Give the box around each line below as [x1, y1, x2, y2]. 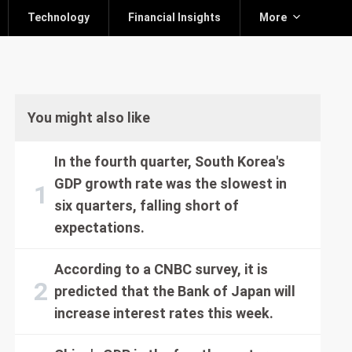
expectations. [53, 219, 145, 236]
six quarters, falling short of [53, 197, 239, 214]
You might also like [27, 109, 150, 126]
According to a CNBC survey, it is [53, 261, 268, 277]
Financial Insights [127, 11, 221, 24]
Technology [27, 11, 90, 24]
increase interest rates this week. [53, 305, 273, 321]
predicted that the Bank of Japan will [53, 283, 295, 299]
